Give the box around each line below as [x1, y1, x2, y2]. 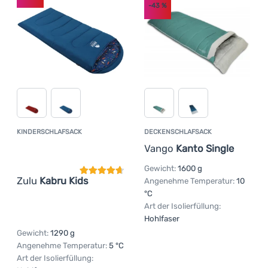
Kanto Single [175, 142, 234, 155]
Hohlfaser [144, 214, 179, 223]
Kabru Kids [39, 175, 88, 187]
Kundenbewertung [79, 129, 157, 140]
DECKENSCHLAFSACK [144, 128, 212, 136]
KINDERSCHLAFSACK [17, 128, 82, 136]
